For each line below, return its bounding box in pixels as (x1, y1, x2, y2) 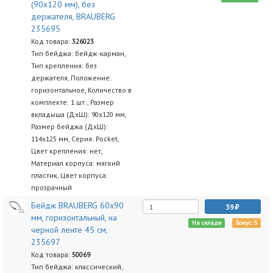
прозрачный (30, 183, 72, 192)
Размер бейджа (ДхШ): (30, 122, 108, 131)
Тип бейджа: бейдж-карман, (30, 49, 126, 58)
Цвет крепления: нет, (30, 146, 102, 155)
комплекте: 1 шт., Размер (30, 97, 114, 107)
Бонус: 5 (235, 219, 257, 227)
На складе (191, 219, 221, 227)
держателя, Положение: (30, 73, 112, 82)
